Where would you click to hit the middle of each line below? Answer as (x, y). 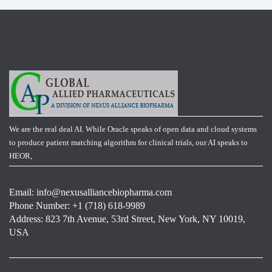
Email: (23, 192)
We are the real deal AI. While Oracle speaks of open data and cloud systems (133, 129)
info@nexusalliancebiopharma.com (104, 192)
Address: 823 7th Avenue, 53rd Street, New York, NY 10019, (127, 219)
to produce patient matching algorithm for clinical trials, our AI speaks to (128, 142)
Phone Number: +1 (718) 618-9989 (77, 206)
